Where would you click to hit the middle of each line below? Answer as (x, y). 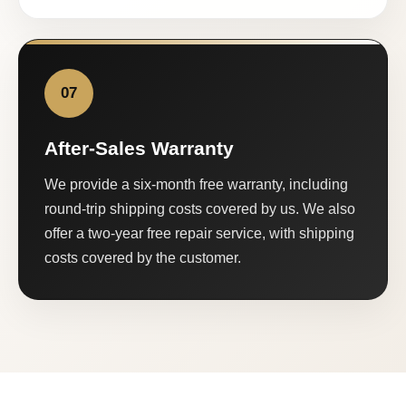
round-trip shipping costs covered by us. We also (200, 208)
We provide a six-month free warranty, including (196, 184)
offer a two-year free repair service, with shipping (199, 233)
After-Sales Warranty (139, 148)
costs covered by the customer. (143, 257)
